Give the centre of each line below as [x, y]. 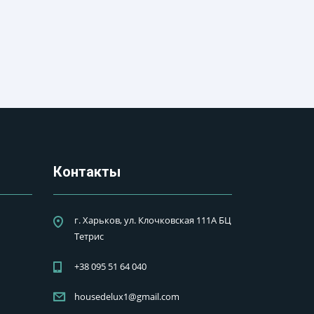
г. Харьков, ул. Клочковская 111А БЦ [153, 220]
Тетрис [89, 236]
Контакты [87, 171]
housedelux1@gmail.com [127, 296]
